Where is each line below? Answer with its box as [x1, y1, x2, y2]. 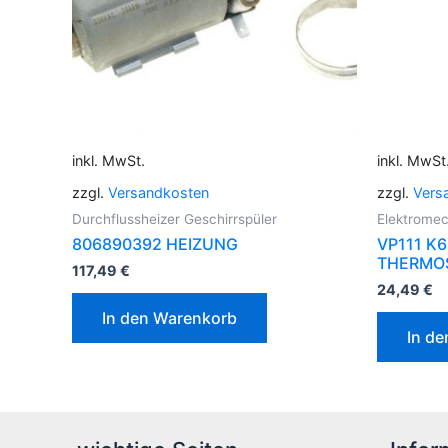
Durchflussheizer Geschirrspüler [72, 211, 277, 228]
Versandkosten [108, 184, 209, 202]
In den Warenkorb [102, 308, 237, 329]
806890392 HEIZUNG [72, 234, 238, 255]
